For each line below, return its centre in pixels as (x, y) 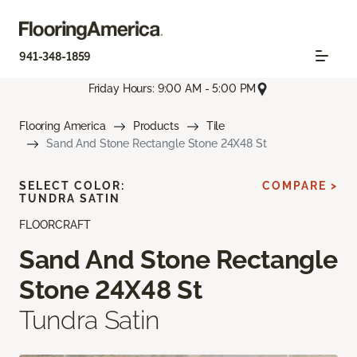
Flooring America (63, 126)
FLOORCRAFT (55, 224)
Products (156, 126)
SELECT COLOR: (72, 185)
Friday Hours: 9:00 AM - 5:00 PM (172, 89)
